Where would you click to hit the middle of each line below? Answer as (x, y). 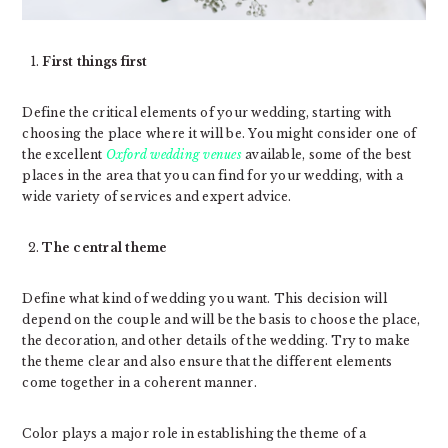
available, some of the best (326, 155)
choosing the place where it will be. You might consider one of (219, 134)
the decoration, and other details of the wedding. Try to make (216, 341)
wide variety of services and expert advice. (157, 197)
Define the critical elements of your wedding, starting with (207, 113)
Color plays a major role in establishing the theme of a (194, 434)
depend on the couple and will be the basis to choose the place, (221, 320)
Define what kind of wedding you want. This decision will (204, 299)
